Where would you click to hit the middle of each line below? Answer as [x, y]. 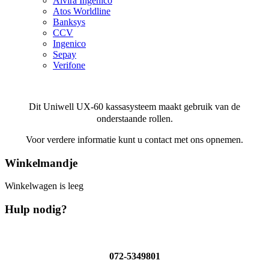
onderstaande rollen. [134, 118]
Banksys [69, 22]
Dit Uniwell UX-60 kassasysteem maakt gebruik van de [134, 106]
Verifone [69, 65]
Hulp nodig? [36, 210]
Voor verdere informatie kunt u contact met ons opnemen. [134, 139]
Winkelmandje [41, 163]
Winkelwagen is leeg [44, 186]
